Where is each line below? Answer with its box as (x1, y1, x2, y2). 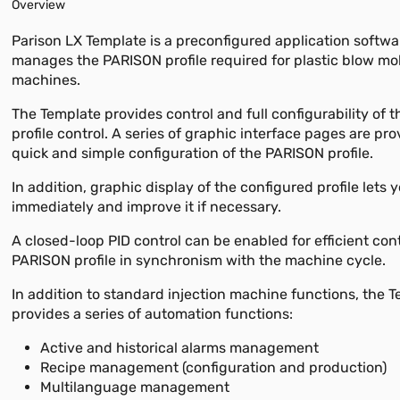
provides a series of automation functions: (12, 305, 294, 322)
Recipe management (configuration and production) (40, 359, 387, 376)
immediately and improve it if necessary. (12, 198, 282, 215)
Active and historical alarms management (40, 339, 320, 356)
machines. (12, 71, 81, 88)
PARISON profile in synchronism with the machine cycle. (12, 252, 387, 269)
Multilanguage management (40, 379, 230, 396)
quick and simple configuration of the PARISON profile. (12, 145, 374, 162)
